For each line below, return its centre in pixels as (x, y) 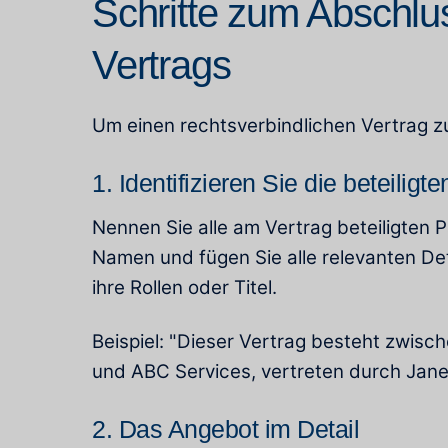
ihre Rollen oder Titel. (184, 287)
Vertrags (161, 65)
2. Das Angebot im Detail (225, 428)
